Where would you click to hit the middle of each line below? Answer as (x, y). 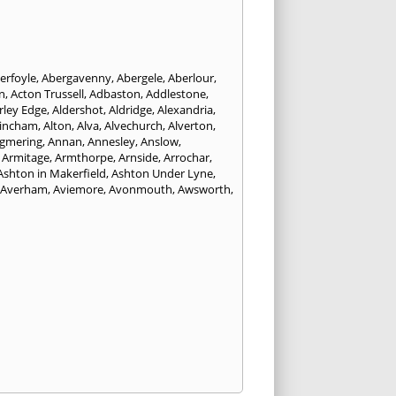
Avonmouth (141, 189)
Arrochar (187, 157)
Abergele (140, 77)
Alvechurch (133, 125)
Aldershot (78, 109)
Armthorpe (84, 157)
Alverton (190, 125)
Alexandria (185, 109)
